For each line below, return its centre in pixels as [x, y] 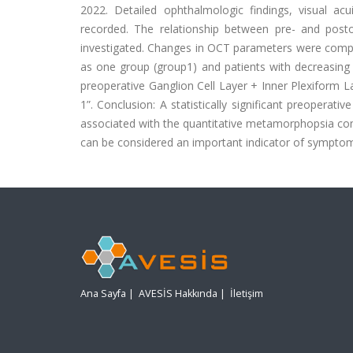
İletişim [247, 294]
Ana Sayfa [103, 294]
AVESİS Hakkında [178, 294]
